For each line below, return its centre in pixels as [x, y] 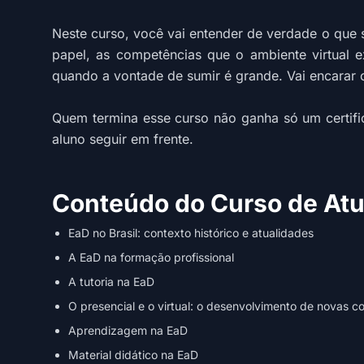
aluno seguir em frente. [123, 139]
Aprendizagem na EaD [128, 330]
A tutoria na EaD [111, 282]
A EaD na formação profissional [151, 257]
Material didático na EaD [133, 355]
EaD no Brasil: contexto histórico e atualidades [191, 233]
